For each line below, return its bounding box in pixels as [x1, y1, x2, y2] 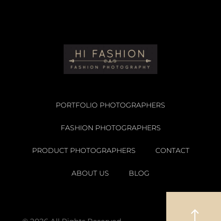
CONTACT [155, 146, 189, 155]
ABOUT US [72, 169, 109, 178]
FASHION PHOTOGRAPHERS [60, 123, 161, 133]
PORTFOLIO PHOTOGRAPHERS [56, 101, 165, 110]
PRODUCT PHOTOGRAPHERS [32, 146, 136, 155]
